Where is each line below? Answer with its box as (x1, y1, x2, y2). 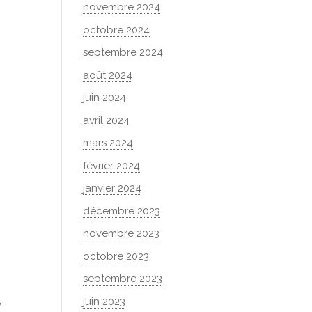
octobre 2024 (83, 23, 150, 36)
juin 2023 (83, 295, 126, 308)
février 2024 (83, 159, 141, 172)
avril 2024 (83, 114, 130, 127)
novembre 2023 (83, 227, 160, 240)
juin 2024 (83, 91, 127, 104)
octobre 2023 (83, 249, 150, 263)
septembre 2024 (83, 46, 164, 58)
